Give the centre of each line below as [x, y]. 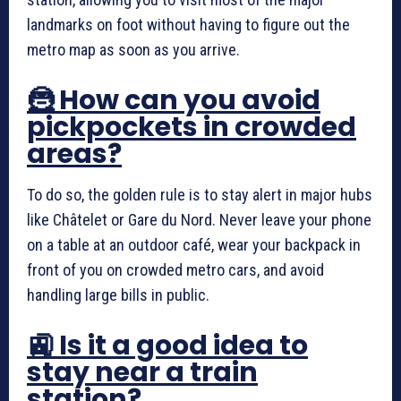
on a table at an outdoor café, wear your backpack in [194, 245]
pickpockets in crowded [192, 127]
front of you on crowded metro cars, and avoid [175, 270]
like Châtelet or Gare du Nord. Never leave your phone [199, 220]
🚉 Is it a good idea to [167, 346]
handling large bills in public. [118, 295]
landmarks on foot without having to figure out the [188, 25]
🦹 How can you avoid [174, 100]
